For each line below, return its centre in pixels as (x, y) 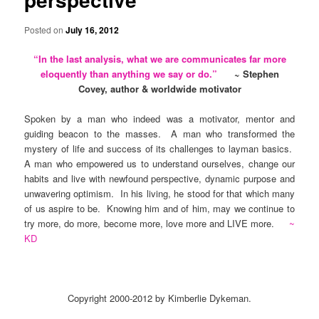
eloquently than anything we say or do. (126, 73)
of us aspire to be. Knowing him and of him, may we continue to (159, 208)
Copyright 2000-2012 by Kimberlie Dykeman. (159, 298)
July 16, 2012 (93, 30)
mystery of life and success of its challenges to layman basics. (159, 148)
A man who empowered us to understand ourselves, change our (159, 163)
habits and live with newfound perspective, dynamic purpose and (159, 178)
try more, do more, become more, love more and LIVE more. (157, 223)
